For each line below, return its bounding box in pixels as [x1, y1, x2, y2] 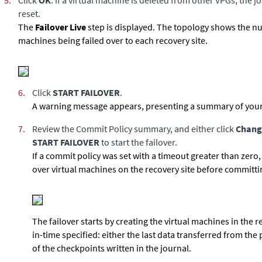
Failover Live [35, 21, 86, 33]
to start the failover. [99, 136, 177, 148]
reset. [18, 8, 40, 19]
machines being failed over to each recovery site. [18, 35, 208, 46]
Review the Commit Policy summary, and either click [32, 123, 236, 135]
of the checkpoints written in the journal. [32, 242, 191, 254]
